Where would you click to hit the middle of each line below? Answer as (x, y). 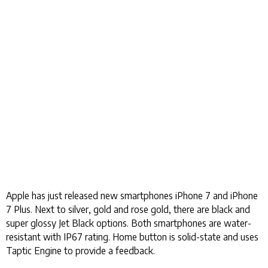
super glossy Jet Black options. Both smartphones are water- (129, 223)
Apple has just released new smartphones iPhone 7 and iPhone (132, 195)
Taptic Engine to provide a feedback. (80, 250)
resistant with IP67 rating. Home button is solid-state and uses (132, 237)
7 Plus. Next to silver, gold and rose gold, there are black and (128, 209)
